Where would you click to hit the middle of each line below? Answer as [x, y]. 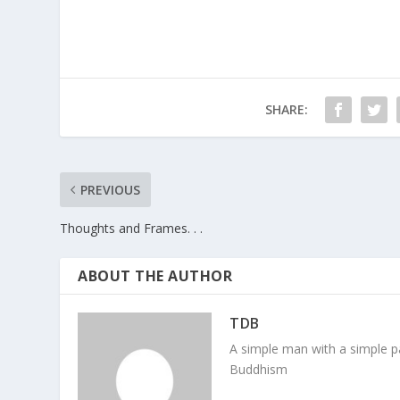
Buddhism [259, 370]
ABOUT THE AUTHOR [155, 276]
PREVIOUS [111, 190]
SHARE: [286, 110]
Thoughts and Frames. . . [132, 229]
